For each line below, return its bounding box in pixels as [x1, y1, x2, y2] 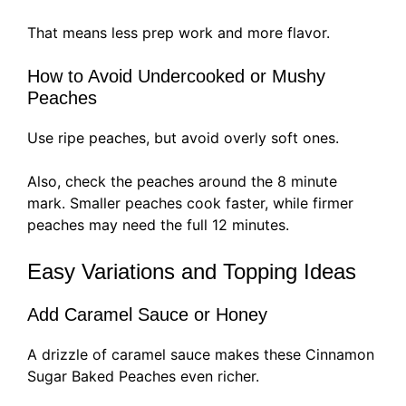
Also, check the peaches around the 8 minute [27, 172, 337, 191]
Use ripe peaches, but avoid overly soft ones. [27, 129, 339, 148]
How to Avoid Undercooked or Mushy [27, 66, 325, 87]
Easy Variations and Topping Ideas [27, 259, 356, 285]
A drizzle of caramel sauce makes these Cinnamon [27, 345, 374, 364]
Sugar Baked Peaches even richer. [27, 367, 259, 386]
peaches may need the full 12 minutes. [27, 216, 289, 235]
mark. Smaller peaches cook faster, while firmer [27, 194, 353, 213]
